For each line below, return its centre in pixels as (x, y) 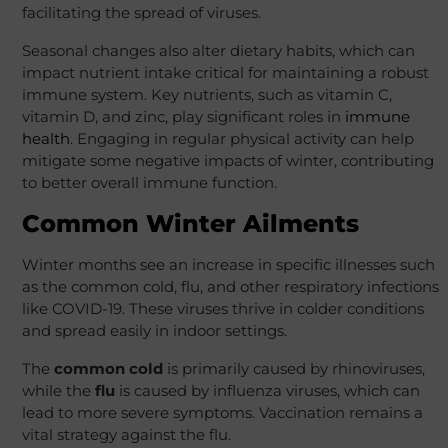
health (45, 138)
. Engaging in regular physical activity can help (241, 138)
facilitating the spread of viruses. (141, 12)
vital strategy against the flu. (126, 434)
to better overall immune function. (149, 182)
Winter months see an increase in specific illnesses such (228, 264)
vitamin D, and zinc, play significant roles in (183, 116)
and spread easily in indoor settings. (154, 330)
